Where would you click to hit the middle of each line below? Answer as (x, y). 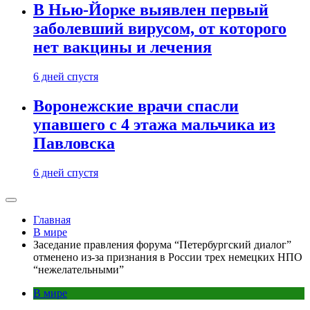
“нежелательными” (79, 269)
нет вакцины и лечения (122, 47)
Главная (52, 219)
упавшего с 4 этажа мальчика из (154, 124)
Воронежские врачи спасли (136, 106)
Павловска (74, 143)
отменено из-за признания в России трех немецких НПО (168, 257)
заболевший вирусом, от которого (160, 29)
